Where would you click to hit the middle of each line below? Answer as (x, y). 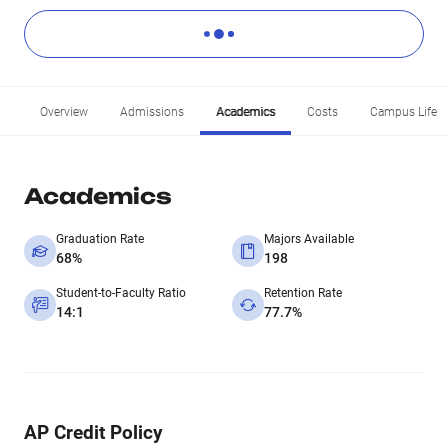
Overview (64, 112)
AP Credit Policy (93, 432)
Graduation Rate (100, 239)
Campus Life (403, 112)
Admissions (152, 112)
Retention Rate (303, 293)
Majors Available (309, 239)
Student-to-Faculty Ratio (121, 293)
